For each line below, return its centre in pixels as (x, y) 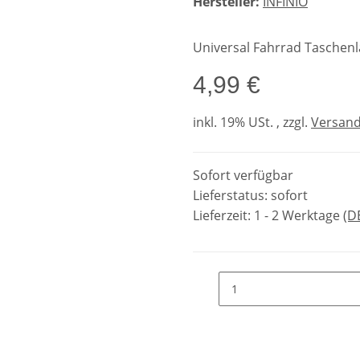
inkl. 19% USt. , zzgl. (252, 123)
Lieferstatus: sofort (250, 196)
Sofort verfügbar (243, 176)
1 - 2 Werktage (299, 216)
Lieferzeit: (223, 216)
